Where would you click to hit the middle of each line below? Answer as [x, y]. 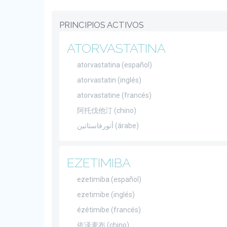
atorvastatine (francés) [114, 95]
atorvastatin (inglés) [109, 80]
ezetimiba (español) [109, 179]
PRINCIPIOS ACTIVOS [102, 25]
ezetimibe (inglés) [106, 195]
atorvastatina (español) [115, 65]
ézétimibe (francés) [109, 210]
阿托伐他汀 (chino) [107, 110]
